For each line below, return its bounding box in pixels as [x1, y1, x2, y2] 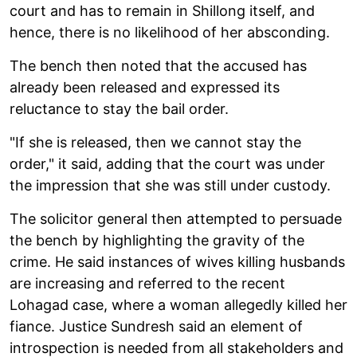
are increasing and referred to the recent [10, 274, 285, 292]
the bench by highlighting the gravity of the [10, 231, 304, 249]
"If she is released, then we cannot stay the [10, 133, 301, 151]
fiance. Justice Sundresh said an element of [10, 317, 303, 335]
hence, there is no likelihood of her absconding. [10, 23, 330, 41]
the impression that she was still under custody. [10, 176, 331, 194]
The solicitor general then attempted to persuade [10, 210, 342, 227]
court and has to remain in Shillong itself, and [10, 2, 315, 19]
